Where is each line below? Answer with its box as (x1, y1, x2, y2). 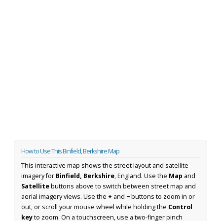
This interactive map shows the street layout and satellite (21, 161, 188, 170)
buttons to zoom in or (130, 192, 195, 201)
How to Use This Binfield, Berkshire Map (21, 147, 119, 155)
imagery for (21, 171, 56, 180)
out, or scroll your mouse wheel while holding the (21, 202, 168, 211)
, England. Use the (114, 171, 169, 180)
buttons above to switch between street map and (49, 182, 196, 190)
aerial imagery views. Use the (21, 192, 108, 201)
